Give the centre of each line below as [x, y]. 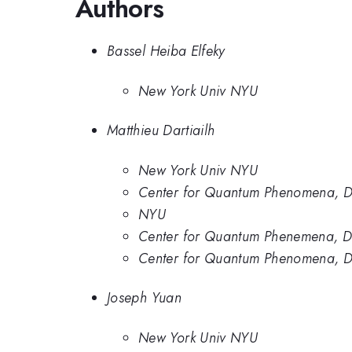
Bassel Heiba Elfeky [166, 51]
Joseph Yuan [144, 298]
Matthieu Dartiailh [161, 131]
